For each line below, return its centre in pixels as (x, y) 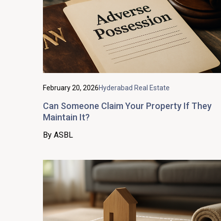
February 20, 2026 (71, 88)
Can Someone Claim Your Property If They (127, 106)
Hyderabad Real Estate (134, 88)
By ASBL (58, 135)
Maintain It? (66, 117)
